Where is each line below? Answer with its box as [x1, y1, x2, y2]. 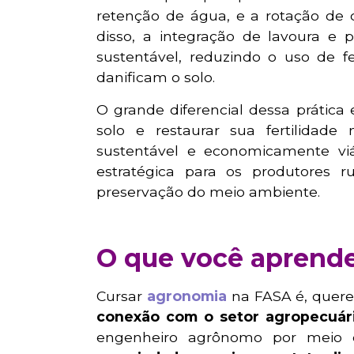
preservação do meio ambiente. [96, 183, 320, 200]
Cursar [96, 288, 147, 305]
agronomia [146, 288, 227, 305]
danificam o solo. [96, 69, 215, 86]
